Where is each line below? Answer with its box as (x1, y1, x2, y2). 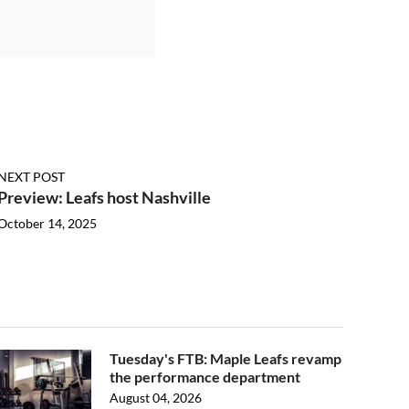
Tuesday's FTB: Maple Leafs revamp (110, 350, 341, 367)
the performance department (110, 368, 300, 385)
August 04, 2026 (110, 390, 202, 405)
